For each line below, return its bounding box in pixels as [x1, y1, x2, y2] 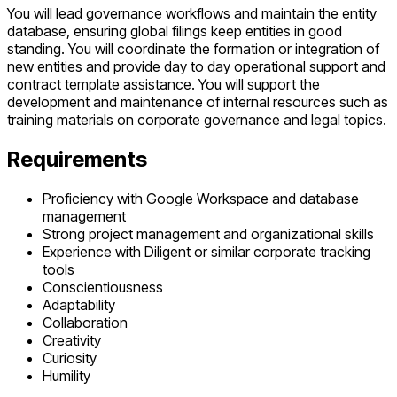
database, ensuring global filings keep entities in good [7, 22, 342, 41]
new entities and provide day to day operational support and [7, 58, 385, 76]
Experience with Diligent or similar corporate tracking [43, 243, 370, 261]
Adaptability [43, 296, 115, 315]
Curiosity [43, 349, 97, 368]
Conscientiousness [43, 278, 163, 297]
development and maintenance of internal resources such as [7, 93, 388, 112]
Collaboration [43, 314, 128, 332]
